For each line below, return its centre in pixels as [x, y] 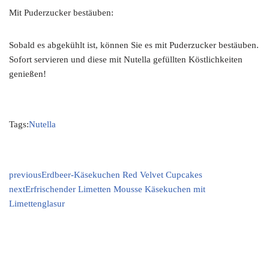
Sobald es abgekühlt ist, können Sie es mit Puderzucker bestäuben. [134, 45]
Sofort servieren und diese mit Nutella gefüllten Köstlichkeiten [126, 59]
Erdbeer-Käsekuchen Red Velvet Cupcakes [122, 175]
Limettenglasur [37, 204]
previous [25, 175]
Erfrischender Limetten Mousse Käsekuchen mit [115, 189]
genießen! [28, 74]
